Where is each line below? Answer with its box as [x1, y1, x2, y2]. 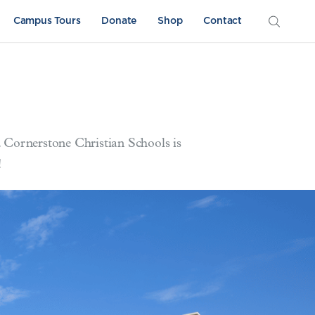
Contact [203, 14, 242, 26]
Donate [101, 14, 137, 26]
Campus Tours [13, 14, 81, 26]
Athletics [59, 238, 121, 255]
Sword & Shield [194, 238, 300, 255]
